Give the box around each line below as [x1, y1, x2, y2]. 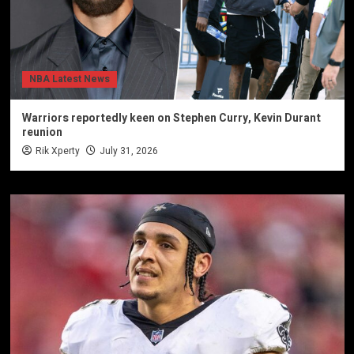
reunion [21, 123, 62, 141]
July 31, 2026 [99, 143, 158, 158]
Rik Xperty [35, 143, 80, 158]
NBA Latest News [28, 71, 110, 86]
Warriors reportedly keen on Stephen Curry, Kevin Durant [21, 109, 321, 126]
